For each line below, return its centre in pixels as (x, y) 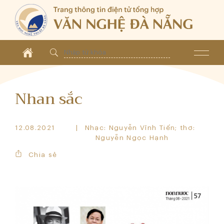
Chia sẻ (43, 154)
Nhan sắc (48, 99)
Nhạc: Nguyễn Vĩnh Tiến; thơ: (140, 128)
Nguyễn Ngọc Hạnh (132, 138)
